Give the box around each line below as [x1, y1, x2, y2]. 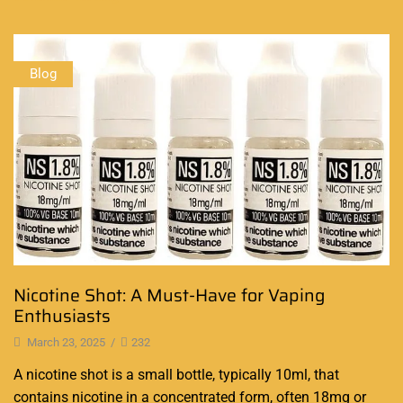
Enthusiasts [13, 302, 111, 331]
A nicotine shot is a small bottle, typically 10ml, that [13, 365, 339, 383]
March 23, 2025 [24, 335, 105, 349]
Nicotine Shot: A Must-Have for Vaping [13, 282, 326, 310]
